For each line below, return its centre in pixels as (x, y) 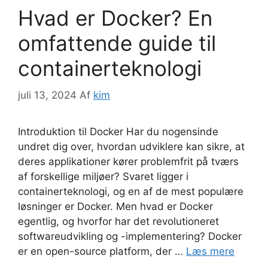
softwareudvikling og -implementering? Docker (130, 236)
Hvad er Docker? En (115, 18)
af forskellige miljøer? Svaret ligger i (103, 176)
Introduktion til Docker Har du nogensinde (118, 131)
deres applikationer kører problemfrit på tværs (128, 161)
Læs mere (210, 251)
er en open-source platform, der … (102, 251)
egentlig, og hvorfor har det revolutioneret (118, 221)
